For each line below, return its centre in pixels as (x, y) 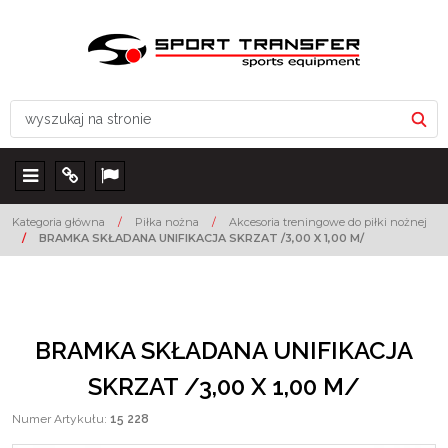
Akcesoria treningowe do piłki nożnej (328, 222)
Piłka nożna (167, 222)
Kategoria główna (58, 222)
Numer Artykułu (58, 419)
